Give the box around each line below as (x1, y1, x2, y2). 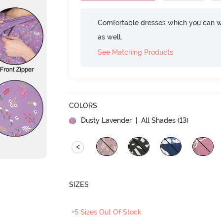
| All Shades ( (134, 116, 180, 124)
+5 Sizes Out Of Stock (72, 208, 142, 216)
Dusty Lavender (81, 116, 132, 124)
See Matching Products (98, 48, 174, 56)
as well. (98, 33, 123, 41)
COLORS (69, 101, 98, 110)
